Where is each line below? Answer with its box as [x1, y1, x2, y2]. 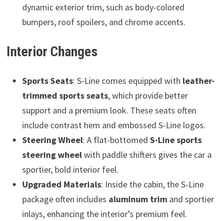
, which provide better [108, 89, 188, 101]
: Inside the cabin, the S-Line [101, 178, 204, 190]
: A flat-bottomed [82, 134, 150, 146]
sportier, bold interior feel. [22, 163, 118, 175]
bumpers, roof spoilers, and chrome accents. [22, 16, 185, 28]
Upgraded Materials [22, 178, 101, 190]
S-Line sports [149, 134, 202, 146]
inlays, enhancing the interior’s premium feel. [22, 208, 187, 220]
